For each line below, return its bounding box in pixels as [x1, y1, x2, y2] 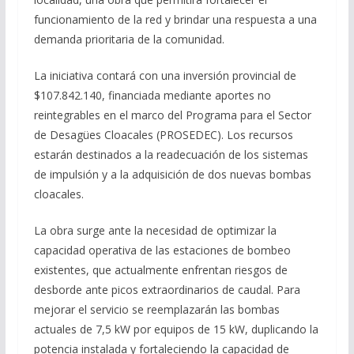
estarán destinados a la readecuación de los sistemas [33, 146, 308, 162]
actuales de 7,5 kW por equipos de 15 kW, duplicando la [33, 321, 318, 337]
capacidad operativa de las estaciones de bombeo [33, 242, 291, 258]
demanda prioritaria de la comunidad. [33, 31, 224, 47]
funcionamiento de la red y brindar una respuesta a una [33, 11, 317, 27]
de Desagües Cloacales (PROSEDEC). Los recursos [33, 126, 293, 142]
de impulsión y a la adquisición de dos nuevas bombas [33, 166, 311, 182]
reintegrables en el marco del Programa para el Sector [33, 107, 311, 122]
